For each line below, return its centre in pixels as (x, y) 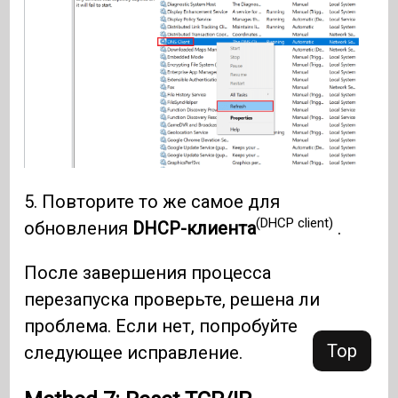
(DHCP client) (295, 223)
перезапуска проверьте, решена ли (172, 299)
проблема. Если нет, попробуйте (161, 326)
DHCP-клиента (195, 228)
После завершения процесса (148, 272)
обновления (79, 228)
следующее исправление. (134, 352)
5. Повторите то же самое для (152, 201)
